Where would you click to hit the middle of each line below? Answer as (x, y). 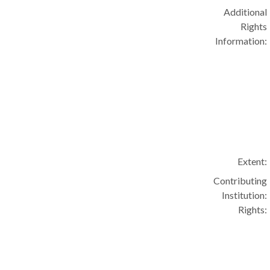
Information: (241, 41)
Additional (246, 12)
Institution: (245, 195)
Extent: (253, 161)
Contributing (240, 181)
